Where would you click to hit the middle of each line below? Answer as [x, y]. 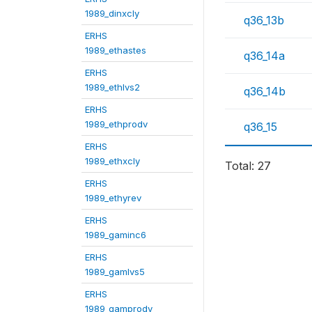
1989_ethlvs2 [112, 87]
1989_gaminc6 [116, 234]
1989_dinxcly [112, 13]
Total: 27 [248, 165]
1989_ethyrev [113, 197]
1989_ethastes [116, 50]
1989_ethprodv [116, 124]
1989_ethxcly [112, 161]
